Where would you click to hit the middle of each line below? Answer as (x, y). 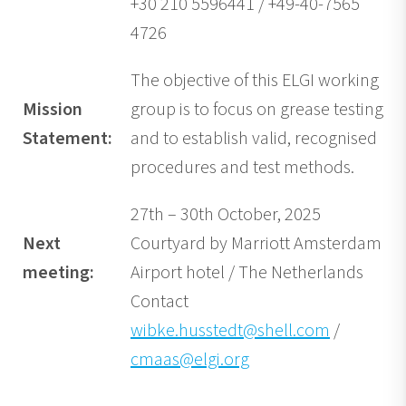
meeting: (58, 273)
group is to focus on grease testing (257, 110)
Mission (53, 110)
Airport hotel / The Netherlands (247, 273)
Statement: (68, 139)
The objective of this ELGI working (255, 81)
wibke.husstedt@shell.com (230, 331)
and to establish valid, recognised (254, 139)
